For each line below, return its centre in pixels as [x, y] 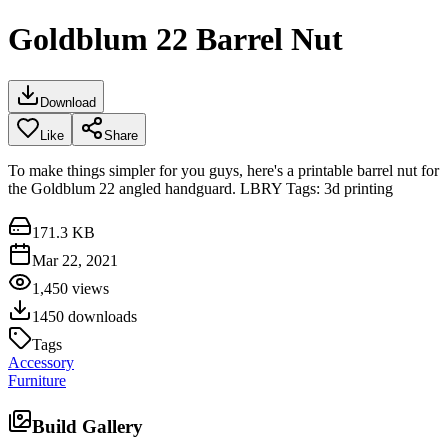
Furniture [37, 380]
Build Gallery [87, 426]
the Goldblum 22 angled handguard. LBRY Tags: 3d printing [200, 188]
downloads [100, 316]
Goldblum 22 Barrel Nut [175, 39]
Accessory [41, 362]
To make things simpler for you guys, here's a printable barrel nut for [223, 170]
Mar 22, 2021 [75, 260]
